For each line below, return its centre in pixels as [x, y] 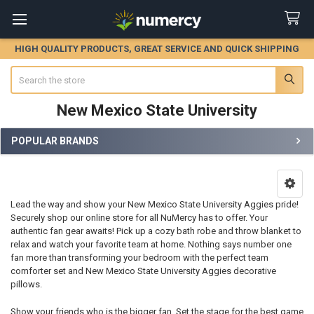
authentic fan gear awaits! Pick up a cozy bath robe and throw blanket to [156, 231]
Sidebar [33, 156]
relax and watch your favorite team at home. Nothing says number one [151, 245]
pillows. [26, 285]
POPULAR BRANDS [55, 141]
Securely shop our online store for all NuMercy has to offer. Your [139, 218]
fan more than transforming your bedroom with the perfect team [139, 258]
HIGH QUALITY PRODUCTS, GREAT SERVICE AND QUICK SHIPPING [157, 49]
